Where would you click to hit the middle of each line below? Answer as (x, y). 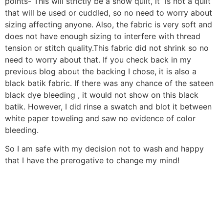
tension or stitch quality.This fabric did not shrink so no (107, 48)
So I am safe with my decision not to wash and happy (104, 149)
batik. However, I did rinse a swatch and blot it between (108, 106)
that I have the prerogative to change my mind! (92, 161)
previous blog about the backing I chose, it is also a (101, 71)
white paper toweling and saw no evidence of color (100, 118)
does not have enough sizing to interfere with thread (103, 36)
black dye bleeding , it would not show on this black (102, 95)
